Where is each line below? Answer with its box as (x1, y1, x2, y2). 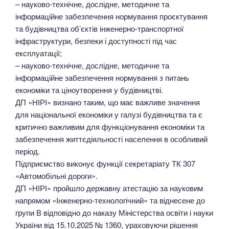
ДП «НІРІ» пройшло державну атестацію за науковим (15, 182, 203, 193)
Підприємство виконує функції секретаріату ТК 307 (15, 157, 195, 169)
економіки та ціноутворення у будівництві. (15, 84, 163, 95)
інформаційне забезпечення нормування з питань (15, 72, 189, 83)
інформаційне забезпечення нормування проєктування (15, 10, 208, 21)
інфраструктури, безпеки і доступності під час (15, 35, 177, 46)
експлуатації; (15, 47, 62, 58)
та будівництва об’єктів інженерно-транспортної (15, 22, 184, 34)
